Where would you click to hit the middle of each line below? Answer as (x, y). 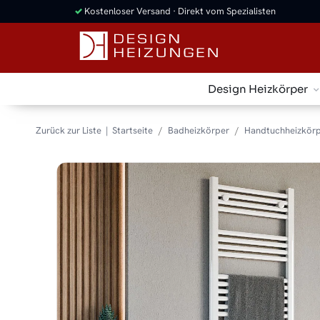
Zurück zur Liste (69, 130)
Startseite (132, 130)
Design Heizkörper (258, 89)
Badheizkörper (199, 130)
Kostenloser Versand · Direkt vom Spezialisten (179, 11)
